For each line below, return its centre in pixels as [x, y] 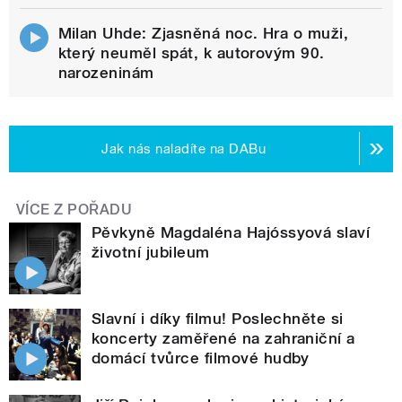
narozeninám [106, 72]
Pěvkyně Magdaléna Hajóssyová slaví [231, 232]
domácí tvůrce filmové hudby [201, 358]
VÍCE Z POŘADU [74, 209]
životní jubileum [151, 252]
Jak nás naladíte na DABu [184, 149]
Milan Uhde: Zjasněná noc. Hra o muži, [203, 33]
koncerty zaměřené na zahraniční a [223, 338]
